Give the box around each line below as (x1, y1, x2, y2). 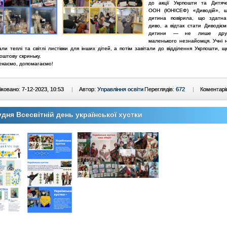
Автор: (79, 86, 97, 92)
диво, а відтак (148, 23, 187, 28)
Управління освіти (97, 86, 143, 92)
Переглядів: (144, 86, 176, 92)
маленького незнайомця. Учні (148, 38, 225, 44)
